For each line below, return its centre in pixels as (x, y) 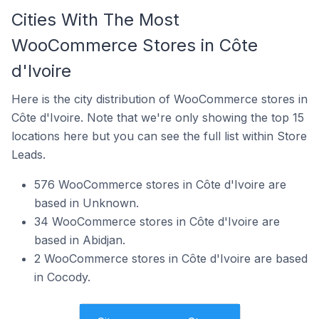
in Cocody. (62, 277)
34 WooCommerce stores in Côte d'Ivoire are (157, 221)
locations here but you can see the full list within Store (159, 136)
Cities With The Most (95, 19)
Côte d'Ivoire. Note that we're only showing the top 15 (158, 117)
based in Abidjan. (80, 240)
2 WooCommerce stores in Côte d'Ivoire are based (171, 258)
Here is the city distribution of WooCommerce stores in (159, 99)
